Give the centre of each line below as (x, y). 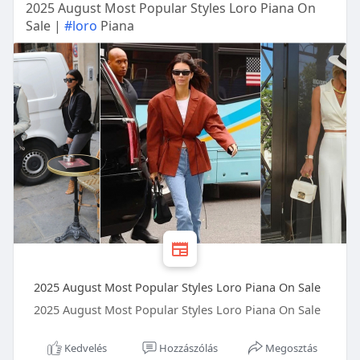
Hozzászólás (188, 348)
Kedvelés (85, 348)
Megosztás (292, 348)
